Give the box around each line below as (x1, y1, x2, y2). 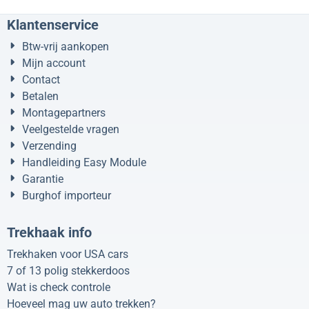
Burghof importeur (22, 189, 111, 203)
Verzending (22, 139, 77, 153)
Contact (22, 73, 60, 87)
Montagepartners (22, 106, 106, 120)
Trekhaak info (7, 224, 92, 241)
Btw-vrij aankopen (22, 40, 109, 54)
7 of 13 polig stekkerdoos (7, 264, 130, 278)
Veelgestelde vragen (22, 123, 119, 137)
